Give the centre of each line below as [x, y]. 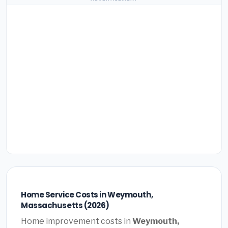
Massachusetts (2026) [65, 206]
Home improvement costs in [77, 221]
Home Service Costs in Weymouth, [87, 195]
